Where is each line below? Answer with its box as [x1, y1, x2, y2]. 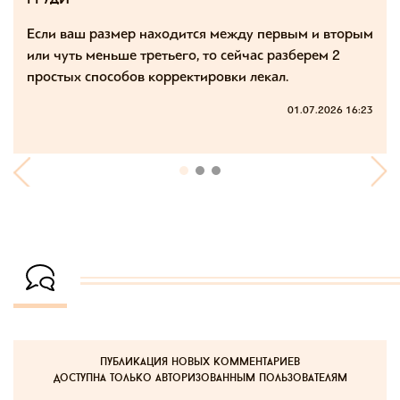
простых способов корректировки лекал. [27, 68, 288, 86]
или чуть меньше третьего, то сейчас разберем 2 [27, 46, 340, 64]
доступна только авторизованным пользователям [53, 373, 347, 385]
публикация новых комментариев [100, 357, 300, 369]
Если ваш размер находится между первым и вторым [27, 25, 373, 43]
